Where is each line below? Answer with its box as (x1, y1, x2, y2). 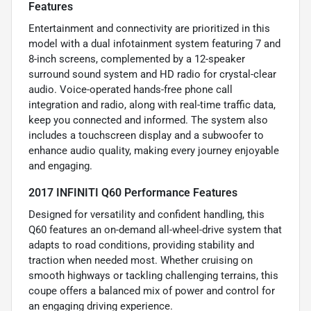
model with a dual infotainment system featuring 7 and (28, 37, 280, 50)
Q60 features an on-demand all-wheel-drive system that (28, 223, 282, 236)
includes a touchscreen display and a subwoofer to (28, 128, 264, 142)
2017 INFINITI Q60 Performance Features (28, 185, 237, 199)
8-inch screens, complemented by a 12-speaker (28, 52, 245, 65)
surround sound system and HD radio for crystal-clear (28, 67, 276, 81)
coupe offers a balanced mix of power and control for (28, 284, 275, 297)
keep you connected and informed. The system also (28, 113, 268, 126)
